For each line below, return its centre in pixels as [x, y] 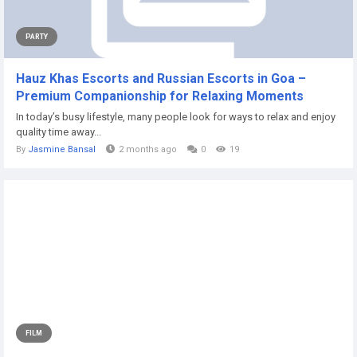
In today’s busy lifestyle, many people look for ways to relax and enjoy [176, 117]
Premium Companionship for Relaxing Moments [160, 96]
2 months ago [148, 149]
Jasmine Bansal [62, 149]
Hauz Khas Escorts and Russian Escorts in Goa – [161, 78]
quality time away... [59, 132]
